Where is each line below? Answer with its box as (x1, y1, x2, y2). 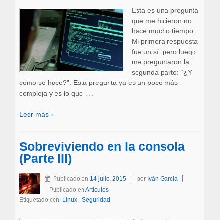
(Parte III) (19, 151, 72, 165)
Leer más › (19, 110, 53, 118)
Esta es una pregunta (131, 6, 198, 14)
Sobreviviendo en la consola (19, 139, 185, 153)
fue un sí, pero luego (131, 47, 196, 55)
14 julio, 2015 (89, 175, 126, 183)
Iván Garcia (147, 175, 178, 183)
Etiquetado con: (19, 196, 62, 204)
